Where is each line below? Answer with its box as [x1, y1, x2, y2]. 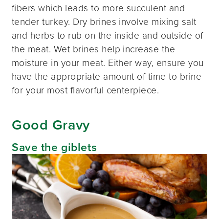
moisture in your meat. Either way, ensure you [12, 55, 204, 70]
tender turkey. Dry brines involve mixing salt [12, 14, 197, 29]
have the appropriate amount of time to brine [12, 69, 202, 84]
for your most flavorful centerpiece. [12, 83, 159, 97]
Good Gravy [12, 114, 90, 135]
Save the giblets [12, 139, 97, 156]
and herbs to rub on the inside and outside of [12, 28, 203, 43]
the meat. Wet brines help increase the [12, 42, 175, 56]
